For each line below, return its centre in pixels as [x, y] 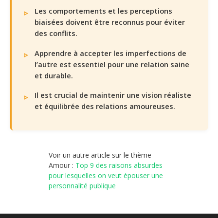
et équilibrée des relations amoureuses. [105, 106]
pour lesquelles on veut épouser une [106, 176]
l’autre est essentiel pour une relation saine [112, 64]
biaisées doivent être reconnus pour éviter [110, 22]
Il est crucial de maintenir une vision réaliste [113, 95]
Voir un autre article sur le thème [100, 155]
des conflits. [56, 33]
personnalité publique [82, 186]
